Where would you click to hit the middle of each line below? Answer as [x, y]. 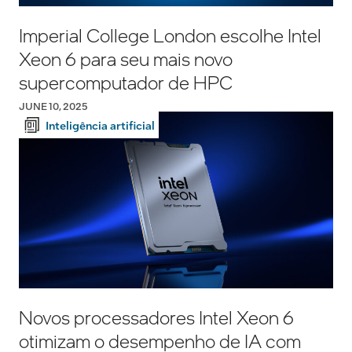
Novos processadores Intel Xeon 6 [156, 317]
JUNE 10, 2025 [53, 106]
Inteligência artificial [100, 125]
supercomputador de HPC [126, 82]
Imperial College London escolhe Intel [170, 35]
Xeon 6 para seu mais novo [126, 59]
